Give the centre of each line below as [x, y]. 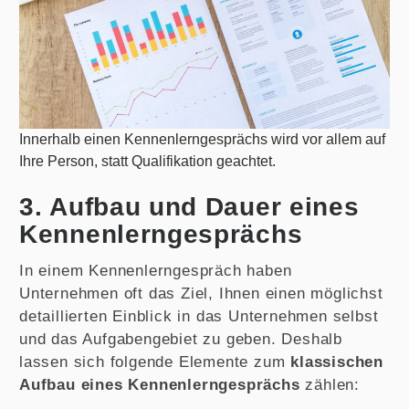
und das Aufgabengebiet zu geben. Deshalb [181, 339]
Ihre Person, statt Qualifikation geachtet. [147, 161]
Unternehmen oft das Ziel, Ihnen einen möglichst [201, 294]
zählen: [330, 385]
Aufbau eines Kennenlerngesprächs [160, 385]
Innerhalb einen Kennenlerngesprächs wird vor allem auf [202, 139]
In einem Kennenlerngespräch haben [156, 271]
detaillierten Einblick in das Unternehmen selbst [199, 316]
